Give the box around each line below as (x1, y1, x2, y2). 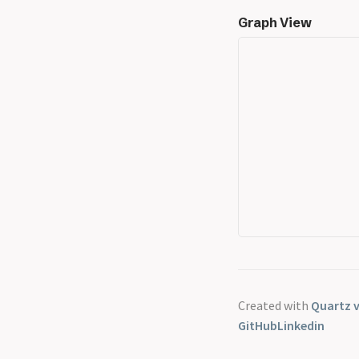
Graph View (238, 14, 312, 31)
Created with (238, 297, 311, 314)
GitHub (238, 317, 277, 334)
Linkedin (277, 317, 325, 334)
